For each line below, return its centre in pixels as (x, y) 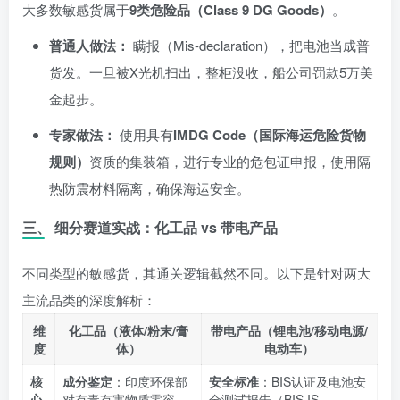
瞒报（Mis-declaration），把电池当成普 (250, 45)
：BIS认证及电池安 (312, 381)
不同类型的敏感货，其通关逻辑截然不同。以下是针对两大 (196, 272)
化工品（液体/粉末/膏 (128, 330)
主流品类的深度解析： (89, 299)
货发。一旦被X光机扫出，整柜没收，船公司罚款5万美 (211, 71)
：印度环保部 (150, 381)
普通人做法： (89, 45)
